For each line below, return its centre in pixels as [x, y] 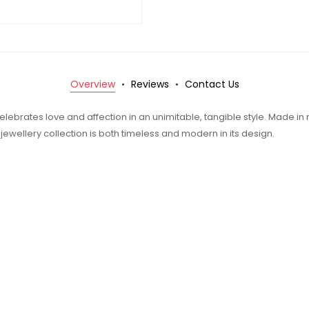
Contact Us [212, 84]
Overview [92, 84]
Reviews [150, 84]
